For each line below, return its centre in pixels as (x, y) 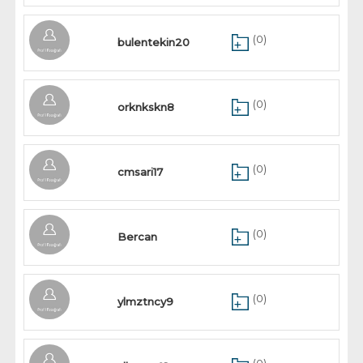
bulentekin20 (154, 42)
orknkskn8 (146, 107)
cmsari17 (141, 172)
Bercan (138, 237)
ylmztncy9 (146, 301)
